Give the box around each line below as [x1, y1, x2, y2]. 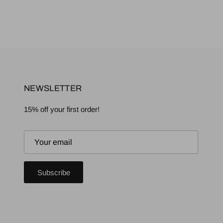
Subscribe [37, 168, 70, 177]
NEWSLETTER [24, 83, 82, 93]
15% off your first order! [24, 105, 100, 113]
